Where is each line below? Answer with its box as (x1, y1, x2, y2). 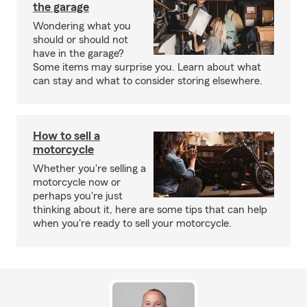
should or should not (33, 34, 128, 45)
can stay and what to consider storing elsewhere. (33, 75, 262, 86)
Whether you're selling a (33, 163, 146, 174)
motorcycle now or (33, 177, 121, 188)
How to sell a (33, 130, 100, 142)
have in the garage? (33, 48, 124, 59)
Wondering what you (33, 21, 131, 32)
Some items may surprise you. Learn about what (33, 62, 261, 73)
